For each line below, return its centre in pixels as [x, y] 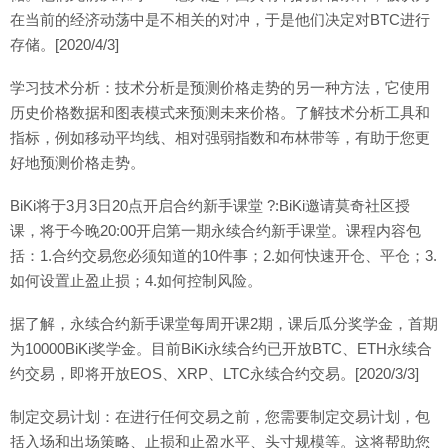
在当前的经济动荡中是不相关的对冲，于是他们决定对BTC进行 [220, 19]
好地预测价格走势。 [77, 162]
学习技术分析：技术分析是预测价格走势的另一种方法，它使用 [220, 87]
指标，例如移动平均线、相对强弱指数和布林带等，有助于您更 [220, 137]
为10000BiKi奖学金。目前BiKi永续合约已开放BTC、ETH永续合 [221, 348]
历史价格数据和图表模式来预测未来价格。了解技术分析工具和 [220, 112]
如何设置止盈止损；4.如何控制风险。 [136, 280]
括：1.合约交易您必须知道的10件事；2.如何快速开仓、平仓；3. [223, 255]
